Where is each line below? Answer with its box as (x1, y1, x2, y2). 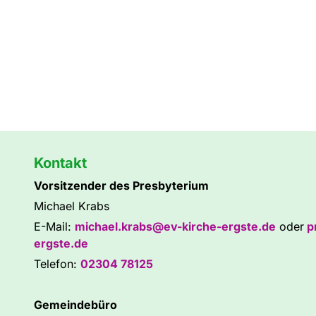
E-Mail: (34, 219, 75, 234)
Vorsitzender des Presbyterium (34, 178, 209, 193)
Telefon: (34, 257, 80, 272)
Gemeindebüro (34, 298, 117, 312)
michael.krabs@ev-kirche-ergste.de (75, 219, 276, 234)
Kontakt (34, 154, 87, 172)
